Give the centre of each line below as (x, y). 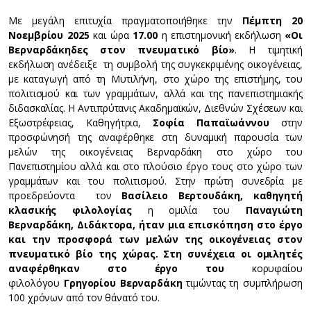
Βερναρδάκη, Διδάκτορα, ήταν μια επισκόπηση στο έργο (155, 225)
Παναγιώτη (274, 210)
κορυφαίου (277, 268)
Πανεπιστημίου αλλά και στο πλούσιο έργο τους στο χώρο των (155, 166)
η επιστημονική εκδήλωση (221, 35)
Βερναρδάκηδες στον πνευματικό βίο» (122, 50)
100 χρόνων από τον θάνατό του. (84, 297)
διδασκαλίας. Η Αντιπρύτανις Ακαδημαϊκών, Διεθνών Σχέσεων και (155, 108)
